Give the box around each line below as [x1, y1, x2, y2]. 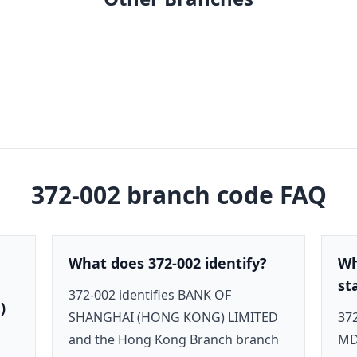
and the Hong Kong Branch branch [69, 330, 280, 348]
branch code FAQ [120, 178, 327, 211]
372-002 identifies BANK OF [69, 285, 232, 304]
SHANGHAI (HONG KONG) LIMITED [69, 308, 279, 326]
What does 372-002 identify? [69, 253, 268, 273]
